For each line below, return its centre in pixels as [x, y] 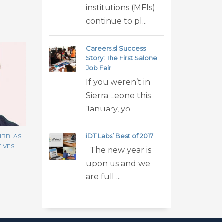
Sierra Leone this [118, 95]
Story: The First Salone [121, 58]
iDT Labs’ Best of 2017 [119, 136]
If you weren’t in [118, 82]
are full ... [103, 177]
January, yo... [110, 109]
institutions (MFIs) [120, 8]
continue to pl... [116, 21]
